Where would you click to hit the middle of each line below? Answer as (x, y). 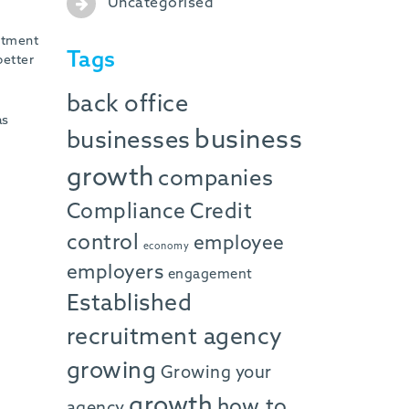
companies (216, 179)
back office (128, 105)
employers (115, 273)
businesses (129, 141)
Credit (221, 212)
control (103, 243)
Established (130, 304)
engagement (210, 274)
